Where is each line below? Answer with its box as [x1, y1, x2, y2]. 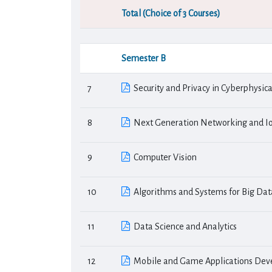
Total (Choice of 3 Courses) [121, 8, 220, 18]
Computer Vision [130, 152, 197, 162]
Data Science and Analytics [130, 222, 237, 231]
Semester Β [121, 53, 166, 63]
